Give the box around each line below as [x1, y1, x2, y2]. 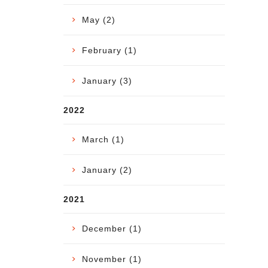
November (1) [82, 254, 142, 264]
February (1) [82, 45, 137, 55]
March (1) [82, 134, 124, 144]
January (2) [82, 165, 132, 175]
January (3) [82, 75, 132, 86]
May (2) [82, 14, 115, 25]
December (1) [82, 223, 142, 233]
